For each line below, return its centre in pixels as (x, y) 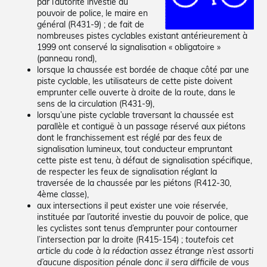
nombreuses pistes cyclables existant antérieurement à (142, 35)
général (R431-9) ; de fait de (91, 24)
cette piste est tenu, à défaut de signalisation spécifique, (145, 160)
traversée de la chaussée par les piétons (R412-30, (134, 183)
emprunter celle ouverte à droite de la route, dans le (136, 92)
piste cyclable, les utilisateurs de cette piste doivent (135, 81)
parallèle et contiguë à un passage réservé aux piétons (142, 126)
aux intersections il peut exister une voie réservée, (133, 205)
